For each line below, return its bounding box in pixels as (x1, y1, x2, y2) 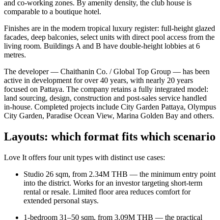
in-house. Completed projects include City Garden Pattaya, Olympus (4, 103, 216, 111)
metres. (4, 51, 26, 59)
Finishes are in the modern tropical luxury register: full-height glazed (4, 24, 215, 33)
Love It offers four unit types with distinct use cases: (4, 153, 165, 162)
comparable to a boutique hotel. (4, 7, 101, 16)
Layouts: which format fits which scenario (4, 130, 216, 143)
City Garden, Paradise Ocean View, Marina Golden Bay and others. (4, 111, 214, 120)
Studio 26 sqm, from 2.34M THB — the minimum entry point (24, 170, 216, 179)
